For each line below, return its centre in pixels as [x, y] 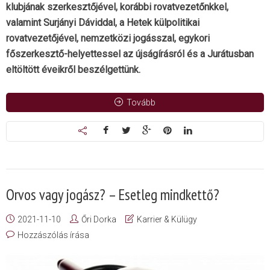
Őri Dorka [99, 220]
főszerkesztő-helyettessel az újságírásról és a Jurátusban [130, 54]
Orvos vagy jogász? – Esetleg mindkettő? [113, 195]
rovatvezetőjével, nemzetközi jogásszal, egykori [108, 39]
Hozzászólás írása [53, 235]
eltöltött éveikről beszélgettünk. [73, 70]
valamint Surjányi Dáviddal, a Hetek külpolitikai [103, 23]
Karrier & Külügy [167, 220]
